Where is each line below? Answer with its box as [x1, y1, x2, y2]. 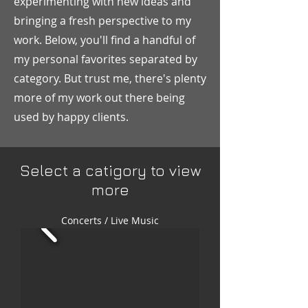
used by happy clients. [14, 109, 131, 124]
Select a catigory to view [19, 162, 201, 179]
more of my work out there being [14, 90, 185, 105]
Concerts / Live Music [61, 214, 159, 227]
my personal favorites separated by [14, 52, 197, 67]
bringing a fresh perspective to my [14, 13, 191, 28]
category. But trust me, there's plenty [14, 71, 206, 86]
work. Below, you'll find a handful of [14, 32, 195, 47]
